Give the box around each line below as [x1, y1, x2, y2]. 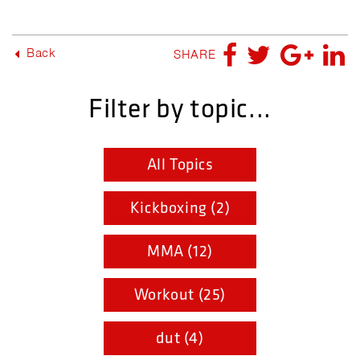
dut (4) [156, 328, 204, 348]
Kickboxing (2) [129, 198, 231, 218]
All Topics [146, 154, 214, 174]
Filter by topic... [88, 92, 272, 125]
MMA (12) [147, 241, 213, 261]
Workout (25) [133, 284, 227, 305]
